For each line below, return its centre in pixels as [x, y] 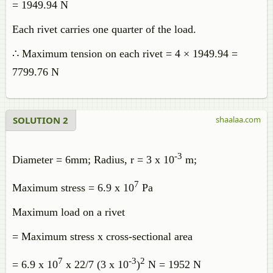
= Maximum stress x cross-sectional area [102, 236]
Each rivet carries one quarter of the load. [104, 29]
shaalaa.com [238, 119]
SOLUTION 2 [41, 120]
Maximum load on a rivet [69, 212]
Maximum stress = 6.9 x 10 [73, 188]
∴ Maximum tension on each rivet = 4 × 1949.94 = [125, 54]
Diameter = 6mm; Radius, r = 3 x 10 [93, 160]
